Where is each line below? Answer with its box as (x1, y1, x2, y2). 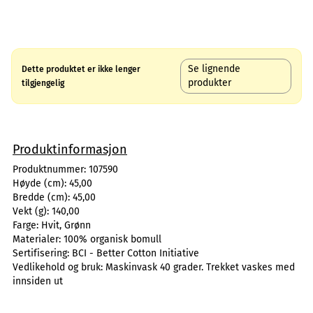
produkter (188, 77, 232, 89)
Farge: (13, 219, 41, 231)
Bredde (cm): (13, 191, 73, 203)
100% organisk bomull (64, 233, 161, 245)
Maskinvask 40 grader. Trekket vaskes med (105, 261, 295, 273)
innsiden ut (13, 275, 63, 287)
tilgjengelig (22, 78, 64, 88)
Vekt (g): (13, 205, 52, 217)
